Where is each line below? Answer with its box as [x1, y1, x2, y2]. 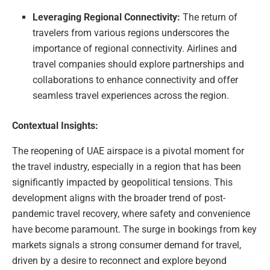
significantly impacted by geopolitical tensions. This [12, 177, 233, 188]
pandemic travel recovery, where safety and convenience [12, 208, 250, 219]
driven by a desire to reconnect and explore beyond [12, 255, 227, 266]
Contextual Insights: [12, 120, 98, 131]
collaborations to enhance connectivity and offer [33, 74, 239, 86]
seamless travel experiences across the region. [33, 90, 230, 101]
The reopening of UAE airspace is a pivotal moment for [12, 145, 244, 157]
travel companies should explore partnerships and [33, 58, 245, 70]
